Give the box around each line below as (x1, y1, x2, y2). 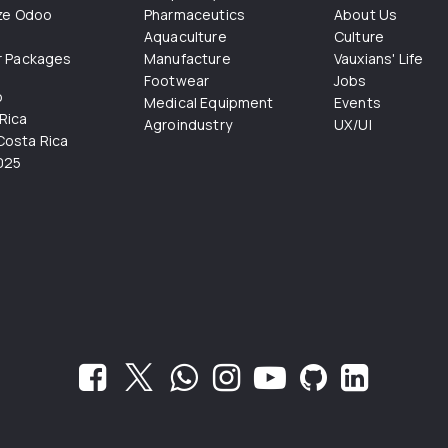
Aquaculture (144, 27, 227, 47)
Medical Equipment (144, 93, 274, 113)
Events (334, 93, 381, 113)
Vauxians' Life (334, 49, 424, 69)
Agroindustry (144, 115, 232, 135)
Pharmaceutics (144, 5, 245, 25)
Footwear (144, 71, 210, 91)
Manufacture (144, 49, 231, 69)
